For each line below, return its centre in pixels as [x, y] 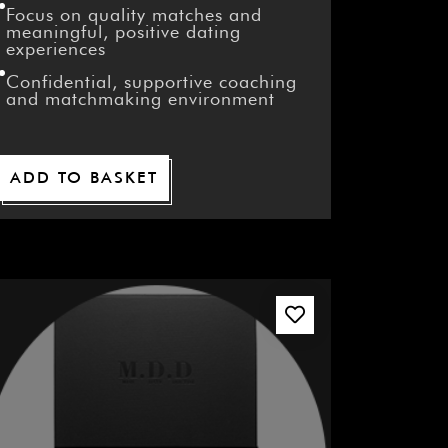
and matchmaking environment [140, 99]
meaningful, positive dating [123, 32]
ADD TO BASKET [83, 178]
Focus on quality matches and [133, 15]
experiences [55, 49]
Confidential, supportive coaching [151, 82]
